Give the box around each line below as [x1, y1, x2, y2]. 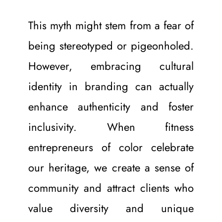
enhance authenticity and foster [28, 98, 194, 114]
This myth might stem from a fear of [28, 17, 194, 33]
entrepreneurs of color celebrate [28, 139, 194, 155]
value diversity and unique [28, 200, 194, 216]
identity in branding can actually [28, 78, 194, 94]
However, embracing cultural [28, 57, 194, 74]
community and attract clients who [28, 179, 194, 196]
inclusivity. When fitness [28, 118, 194, 135]
